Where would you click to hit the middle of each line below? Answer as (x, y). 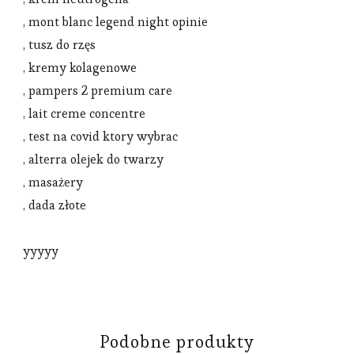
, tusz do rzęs (59, 44)
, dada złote (55, 205)
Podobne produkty (177, 341)
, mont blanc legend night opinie (115, 21)
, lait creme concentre (84, 113)
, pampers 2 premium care (98, 90)
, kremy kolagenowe (80, 67)
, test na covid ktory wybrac (100, 136)
